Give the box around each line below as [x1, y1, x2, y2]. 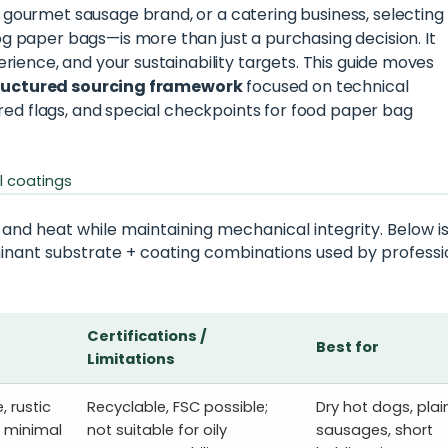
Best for [315, 337, 379, 358]
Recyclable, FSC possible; [86, 397, 268, 418]
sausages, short [315, 420, 433, 441]
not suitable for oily [86, 420, 227, 441]
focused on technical [242, 75, 409, 99]
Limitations [86, 349, 175, 370]
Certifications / [86, 326, 207, 347]
